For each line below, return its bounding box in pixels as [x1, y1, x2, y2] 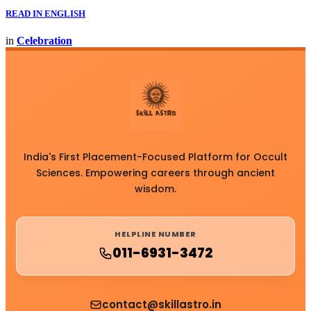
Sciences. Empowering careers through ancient [36, 166, 275, 180]
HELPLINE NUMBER [115, 228, 196, 240]
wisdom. [135, 182, 176, 196]
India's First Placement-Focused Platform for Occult [24, 150, 287, 165]
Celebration [17, 35, 72, 47]
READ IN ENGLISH [6, 8, 85, 19]
